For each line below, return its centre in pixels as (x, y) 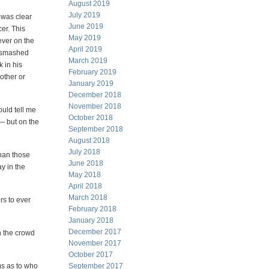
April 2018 (85, 186)
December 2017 (95, 232)
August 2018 (89, 141)
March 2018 (88, 198)
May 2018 (85, 175)
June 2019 (86, 26)
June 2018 (86, 163)
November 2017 (95, 243)
